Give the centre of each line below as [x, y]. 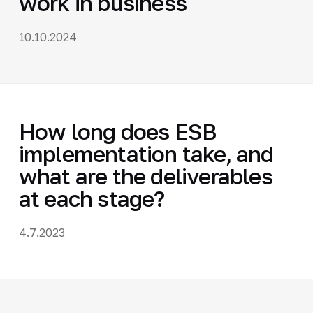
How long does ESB [117, 131]
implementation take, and [146, 153]
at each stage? [92, 198]
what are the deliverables [145, 176]
